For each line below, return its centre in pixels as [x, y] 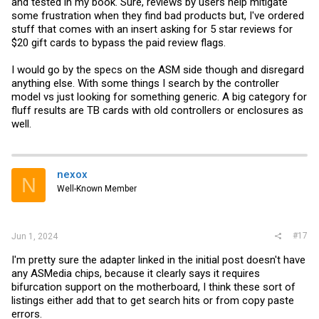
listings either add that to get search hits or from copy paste [153, 300]
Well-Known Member [97, 189]
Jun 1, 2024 [35, 236]
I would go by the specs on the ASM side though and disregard [158, 70]
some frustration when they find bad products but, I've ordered [158, 16]
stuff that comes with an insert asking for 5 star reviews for [152, 29]
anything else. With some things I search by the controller [145, 83]
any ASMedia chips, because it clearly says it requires [136, 273]
